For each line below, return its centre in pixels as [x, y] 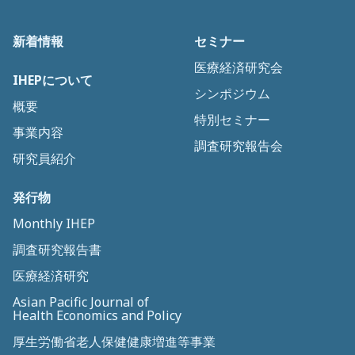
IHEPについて [53, 80]
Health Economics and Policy [97, 315]
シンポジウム [232, 93]
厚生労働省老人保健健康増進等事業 [114, 341]
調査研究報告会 [238, 145]
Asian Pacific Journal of [81, 302]
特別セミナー [232, 119]
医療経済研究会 [238, 67]
